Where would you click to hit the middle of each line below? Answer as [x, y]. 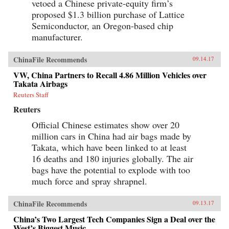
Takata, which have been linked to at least [109, 147]
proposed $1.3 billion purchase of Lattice [108, 14]
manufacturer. [57, 37]
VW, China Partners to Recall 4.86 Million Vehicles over [110, 75]
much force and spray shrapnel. [89, 181]
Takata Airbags [40, 83]
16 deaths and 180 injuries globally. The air [112, 158]
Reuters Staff [31, 94]
